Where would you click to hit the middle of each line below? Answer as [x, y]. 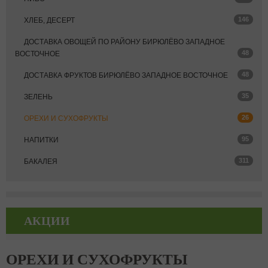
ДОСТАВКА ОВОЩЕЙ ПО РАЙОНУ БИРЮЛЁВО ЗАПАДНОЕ [124, 42]
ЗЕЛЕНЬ [38, 97]
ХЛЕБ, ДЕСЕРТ [49, 20]
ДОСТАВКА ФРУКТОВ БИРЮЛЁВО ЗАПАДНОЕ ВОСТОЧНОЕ [126, 75]
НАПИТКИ [41, 140]
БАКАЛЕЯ [41, 162]
